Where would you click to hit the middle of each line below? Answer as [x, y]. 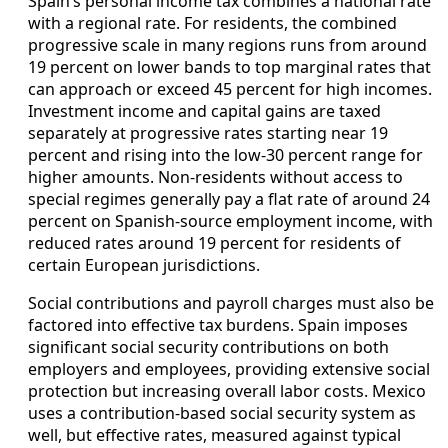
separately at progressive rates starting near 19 [208, 133]
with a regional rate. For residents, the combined [212, 23]
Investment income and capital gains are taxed [204, 111]
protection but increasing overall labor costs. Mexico [227, 391]
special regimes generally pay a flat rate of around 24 [229, 199]
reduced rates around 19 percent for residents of [214, 243]
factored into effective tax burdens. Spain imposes [218, 325]
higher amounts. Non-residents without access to [215, 177]
